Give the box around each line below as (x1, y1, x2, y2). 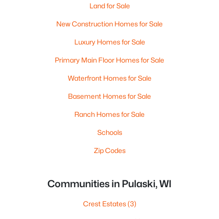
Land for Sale (89, 1, 130, 10)
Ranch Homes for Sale (74, 110, 145, 118)
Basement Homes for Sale (68, 92, 151, 100)
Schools (97, 128, 122, 136)
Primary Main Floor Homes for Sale (55, 56, 164, 64)
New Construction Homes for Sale (56, 20, 163, 28)
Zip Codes (93, 146, 126, 154)
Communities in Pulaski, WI (47, 178, 172, 190)
